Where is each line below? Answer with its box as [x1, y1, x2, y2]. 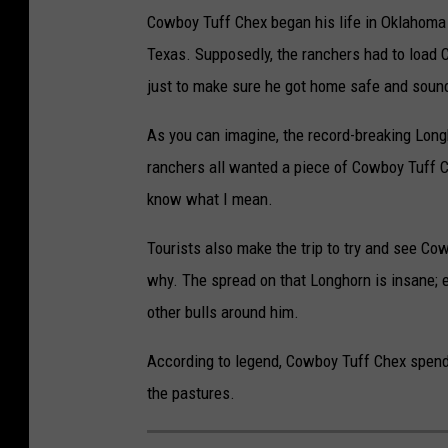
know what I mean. [147, 188, 273, 209]
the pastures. [147, 382, 235, 403]
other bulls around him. [147, 301, 299, 322]
